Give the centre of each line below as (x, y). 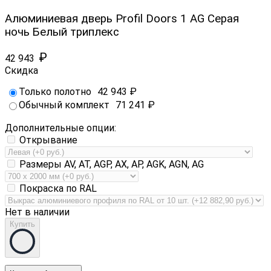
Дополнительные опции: (60, 128)
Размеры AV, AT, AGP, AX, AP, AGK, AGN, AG (110, 165)
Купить (22, 224)
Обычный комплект (64, 105)
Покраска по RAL (57, 189)
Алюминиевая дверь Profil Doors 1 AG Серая (122, 19)
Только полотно (55, 92)
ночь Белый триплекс (62, 32)
